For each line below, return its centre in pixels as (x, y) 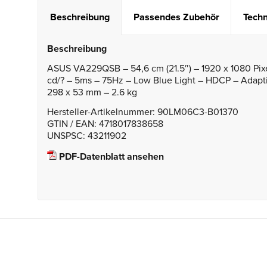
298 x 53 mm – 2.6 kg (92, 92)
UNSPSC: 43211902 (86, 136)
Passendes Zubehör (176, 18)
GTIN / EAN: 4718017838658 (105, 124)
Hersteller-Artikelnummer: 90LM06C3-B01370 (142, 112)
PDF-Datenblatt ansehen (110, 156)
